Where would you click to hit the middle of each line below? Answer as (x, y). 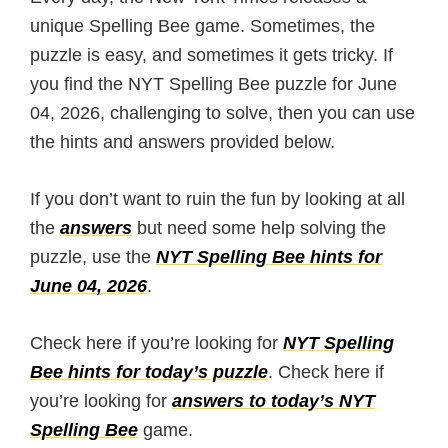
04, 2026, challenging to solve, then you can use (222, 113)
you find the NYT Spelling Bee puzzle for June (213, 84)
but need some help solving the (259, 228)
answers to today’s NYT (273, 401)
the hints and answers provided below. (182, 142)
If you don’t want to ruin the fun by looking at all (217, 199)
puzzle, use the (93, 257)
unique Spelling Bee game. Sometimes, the (202, 26)
